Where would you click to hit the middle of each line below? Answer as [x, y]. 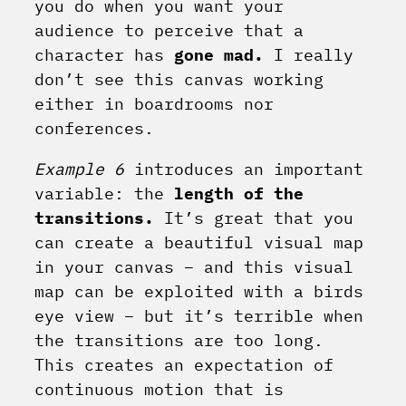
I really [309, 55]
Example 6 [79, 169]
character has [104, 55]
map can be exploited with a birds [199, 292]
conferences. [94, 129]
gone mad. [219, 55]
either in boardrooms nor [154, 104]
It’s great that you [254, 218]
